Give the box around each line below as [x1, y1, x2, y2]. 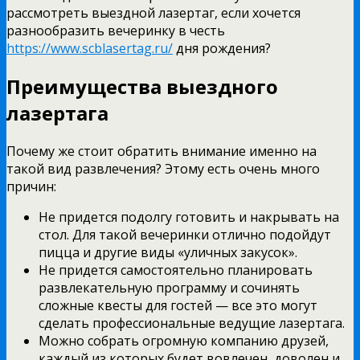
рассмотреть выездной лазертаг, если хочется [6, 3, 301, 22]
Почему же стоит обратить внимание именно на [6, 141, 317, 160]
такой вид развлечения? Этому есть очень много [6, 159, 320, 178]
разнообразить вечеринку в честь [6, 21, 225, 39]
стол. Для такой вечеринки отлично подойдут [39, 225, 331, 243]
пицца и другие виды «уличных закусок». [39, 243, 297, 261]
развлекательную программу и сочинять [39, 278, 300, 297]
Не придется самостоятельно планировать [39, 260, 313, 279]
